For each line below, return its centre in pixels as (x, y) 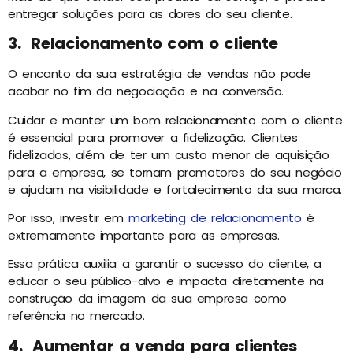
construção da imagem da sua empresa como (148, 299)
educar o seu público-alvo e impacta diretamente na (166, 281)
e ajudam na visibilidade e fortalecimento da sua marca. (175, 189)
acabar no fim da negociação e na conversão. (146, 91)
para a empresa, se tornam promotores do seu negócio (175, 172)
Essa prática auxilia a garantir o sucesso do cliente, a (165, 264)
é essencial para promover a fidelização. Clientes (153, 137)
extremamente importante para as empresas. (144, 236)
